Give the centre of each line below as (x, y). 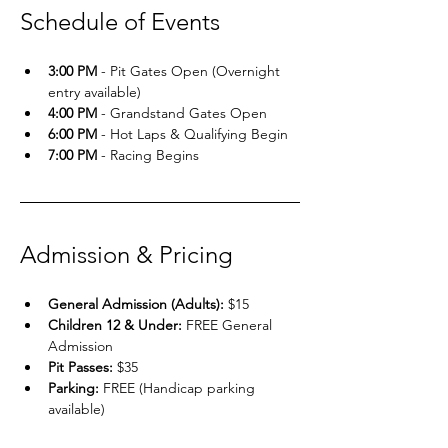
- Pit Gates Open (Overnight (190, 71)
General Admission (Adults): (136, 304)
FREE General (229, 325)
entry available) (94, 92)
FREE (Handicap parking (179, 388)
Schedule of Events (120, 21)
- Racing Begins (148, 155)
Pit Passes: (80, 367)
